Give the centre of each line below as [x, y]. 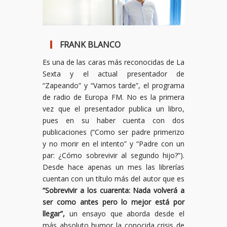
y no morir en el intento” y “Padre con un [113, 144]
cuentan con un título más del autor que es [113, 179]
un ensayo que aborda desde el [125, 214]
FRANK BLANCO [90, 45]
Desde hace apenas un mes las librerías [113, 167]
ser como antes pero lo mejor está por [113, 202]
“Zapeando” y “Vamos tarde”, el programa [113, 86]
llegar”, [54, 214]
